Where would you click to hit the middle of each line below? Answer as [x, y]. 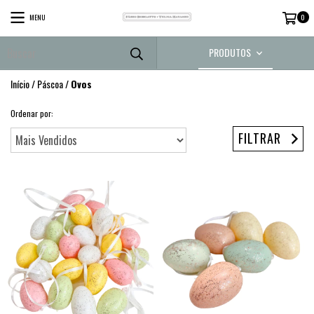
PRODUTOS [231, 52]
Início [20, 84]
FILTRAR [260, 138]
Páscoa [50, 84]
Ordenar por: [32, 113]
